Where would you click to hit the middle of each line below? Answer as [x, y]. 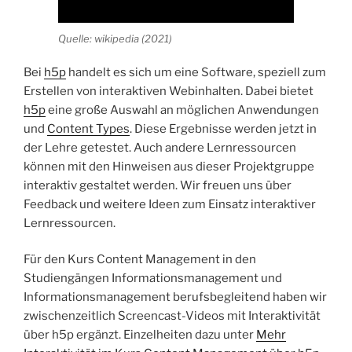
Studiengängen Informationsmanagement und [153, 279]
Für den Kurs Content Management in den [140, 260]
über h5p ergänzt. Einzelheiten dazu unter [140, 335]
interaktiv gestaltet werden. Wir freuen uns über [158, 185]
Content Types [88, 128]
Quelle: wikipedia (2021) [115, 39]
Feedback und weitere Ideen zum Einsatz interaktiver [170, 204]
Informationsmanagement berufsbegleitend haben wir [175, 297]
